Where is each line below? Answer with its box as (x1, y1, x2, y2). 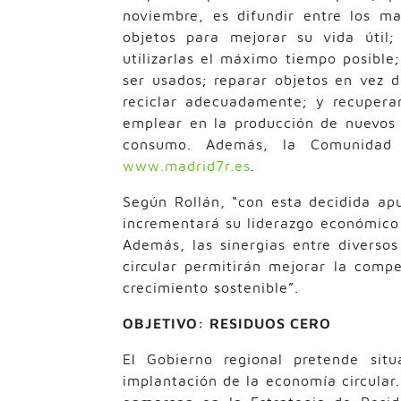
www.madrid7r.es (123, 158, 251, 175)
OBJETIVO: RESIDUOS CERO (123, 315, 331, 332)
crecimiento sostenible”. (123, 279, 299, 296)
